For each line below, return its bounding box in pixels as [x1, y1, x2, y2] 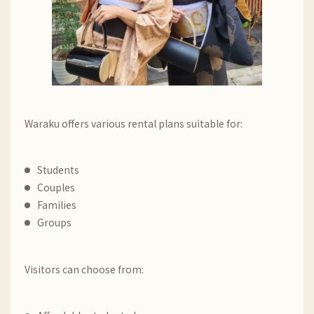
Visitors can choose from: [25, 262, 144, 276]
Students [37, 163, 79, 177]
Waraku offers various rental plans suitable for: [25, 116, 243, 130]
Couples [37, 180, 75, 194]
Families [37, 198, 76, 212]
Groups [37, 215, 71, 229]
